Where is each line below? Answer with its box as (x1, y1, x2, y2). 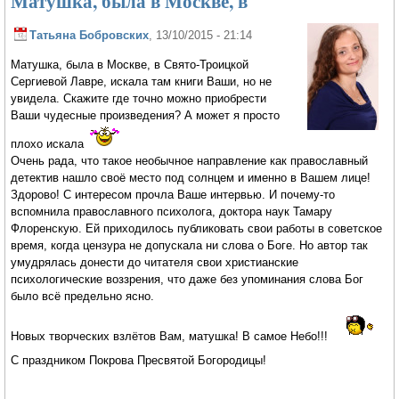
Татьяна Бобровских (29, 28, 150, 42)
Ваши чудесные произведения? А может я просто (11, 108, 281, 122)
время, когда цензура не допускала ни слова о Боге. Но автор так (11, 238, 369, 252)
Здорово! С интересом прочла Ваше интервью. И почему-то (11, 187, 336, 201)
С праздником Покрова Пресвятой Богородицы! (11, 354, 267, 368)
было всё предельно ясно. (11, 289, 155, 303)
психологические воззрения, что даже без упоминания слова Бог (11, 272, 364, 286)
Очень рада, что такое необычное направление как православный (11, 153, 369, 167)
